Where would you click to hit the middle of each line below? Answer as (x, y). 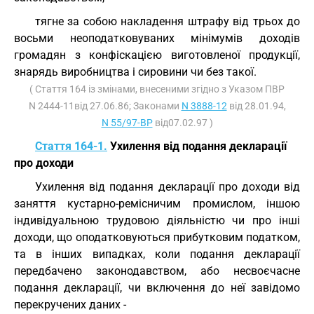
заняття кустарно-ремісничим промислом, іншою (157, 204)
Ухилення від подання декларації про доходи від (168, 187)
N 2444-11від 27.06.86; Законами (105, 106)
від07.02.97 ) (183, 123)
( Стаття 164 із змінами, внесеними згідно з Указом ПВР (157, 89)
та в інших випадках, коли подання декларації (157, 254)
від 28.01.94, (256, 106)
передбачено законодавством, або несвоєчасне (157, 271)
